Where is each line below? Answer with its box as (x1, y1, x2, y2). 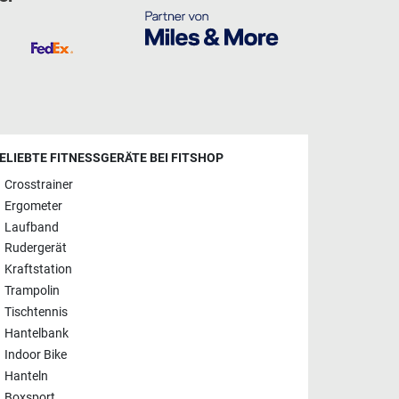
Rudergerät (4, 240, 67, 256)
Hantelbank (4, 326, 69, 342)
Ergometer (4, 199, 62, 215)
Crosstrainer (4, 177, 73, 193)
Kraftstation (4, 262, 72, 278)
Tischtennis (4, 305, 68, 321)
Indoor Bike (4, 347, 67, 363)
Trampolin (4, 283, 60, 299)
